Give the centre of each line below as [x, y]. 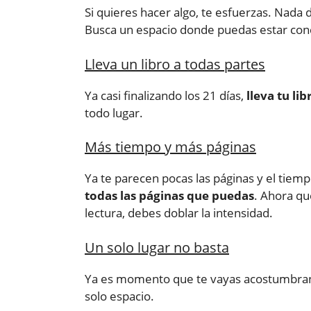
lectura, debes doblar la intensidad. [179, 213]
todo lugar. [114, 112]
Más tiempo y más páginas [170, 147]
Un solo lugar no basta [157, 247]
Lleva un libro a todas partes [175, 64]
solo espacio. [119, 296]
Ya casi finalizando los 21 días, [166, 95]
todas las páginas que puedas [169, 196]
